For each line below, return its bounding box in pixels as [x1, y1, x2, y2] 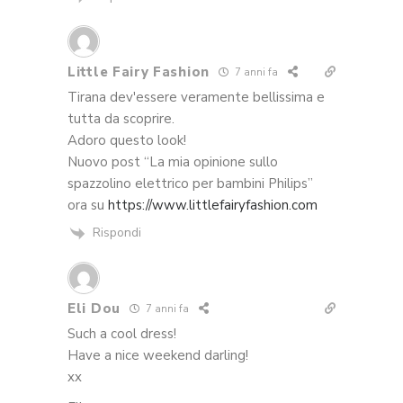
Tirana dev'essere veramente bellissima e [67, 87, 325, 106]
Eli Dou [67, 299, 121, 318]
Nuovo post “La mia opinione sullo [67, 152, 278, 171]
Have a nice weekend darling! [67, 345, 248, 364]
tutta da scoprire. [67, 109, 175, 128]
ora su [67, 195, 108, 214]
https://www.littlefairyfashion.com [108, 195, 318, 214]
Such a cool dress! [67, 324, 176, 343]
